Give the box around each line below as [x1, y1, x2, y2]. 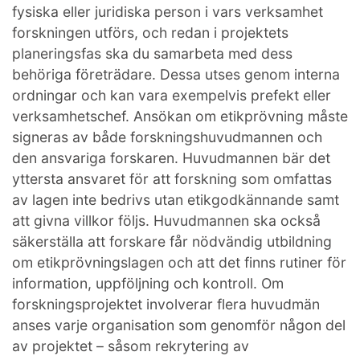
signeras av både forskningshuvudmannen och [12, 128, 322, 145]
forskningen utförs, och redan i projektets [12, 23, 288, 41]
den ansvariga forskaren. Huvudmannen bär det [12, 149, 330, 166]
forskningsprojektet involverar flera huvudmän [12, 295, 320, 313]
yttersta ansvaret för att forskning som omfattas [12, 170, 332, 187]
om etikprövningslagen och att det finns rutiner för [12, 253, 346, 271]
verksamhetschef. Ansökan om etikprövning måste [12, 107, 348, 125]
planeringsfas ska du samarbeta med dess [12, 44, 292, 62]
